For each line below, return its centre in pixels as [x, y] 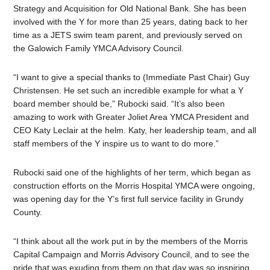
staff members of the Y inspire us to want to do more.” [116, 143]
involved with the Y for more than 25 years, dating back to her [131, 21]
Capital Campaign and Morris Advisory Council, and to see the [132, 254]
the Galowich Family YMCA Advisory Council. [100, 48]
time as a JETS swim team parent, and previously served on [128, 35]
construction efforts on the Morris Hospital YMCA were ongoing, [134, 185]
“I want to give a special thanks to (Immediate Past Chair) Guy [132, 77]
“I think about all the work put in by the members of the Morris [131, 241]
